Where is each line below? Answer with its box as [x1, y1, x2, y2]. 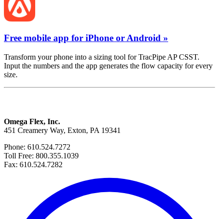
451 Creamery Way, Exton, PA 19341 [4, 126, 121, 134]
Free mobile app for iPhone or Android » [4, 32, 168, 43]
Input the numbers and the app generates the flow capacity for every [4, 61, 213, 70]
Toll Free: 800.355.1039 [4, 151, 79, 160]
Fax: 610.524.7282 [4, 160, 63, 169]
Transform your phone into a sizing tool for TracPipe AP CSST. [4, 52, 199, 61]
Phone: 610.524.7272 [4, 142, 70, 151]
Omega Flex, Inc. [4, 117, 60, 126]
